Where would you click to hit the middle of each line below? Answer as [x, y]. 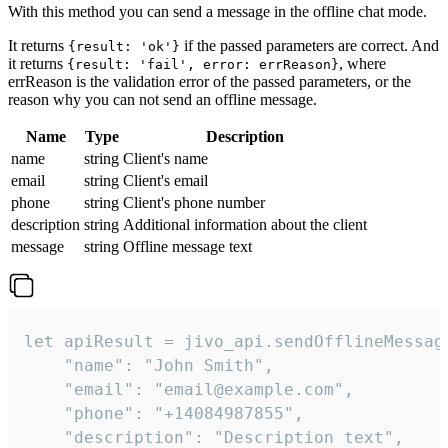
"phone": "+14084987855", [164, 414]
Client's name [165, 159]
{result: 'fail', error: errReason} [203, 65]
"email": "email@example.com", [189, 390]
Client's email [165, 181]
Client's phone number [194, 203]
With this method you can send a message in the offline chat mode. [217, 12]
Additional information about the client [245, 225]
